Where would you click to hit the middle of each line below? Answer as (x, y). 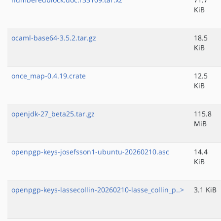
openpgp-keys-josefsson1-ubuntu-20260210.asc (90, 152)
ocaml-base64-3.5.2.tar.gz (54, 38)
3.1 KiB (205, 190)
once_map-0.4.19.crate (49, 76)
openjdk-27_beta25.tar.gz (53, 114)
